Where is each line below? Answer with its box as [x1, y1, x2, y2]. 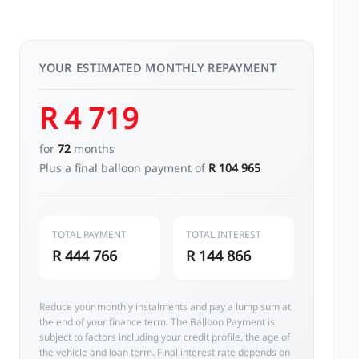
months [71, 141, 115, 156]
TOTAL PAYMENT [52, 228, 127, 241]
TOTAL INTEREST [186, 228, 261, 241]
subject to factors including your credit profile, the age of [39, 330, 290, 344]
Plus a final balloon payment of [39, 160, 208, 175]
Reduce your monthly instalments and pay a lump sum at [39, 300, 291, 313]
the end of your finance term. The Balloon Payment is [39, 315, 275, 329]
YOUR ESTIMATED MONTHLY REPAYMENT [39, 60, 277, 75]
